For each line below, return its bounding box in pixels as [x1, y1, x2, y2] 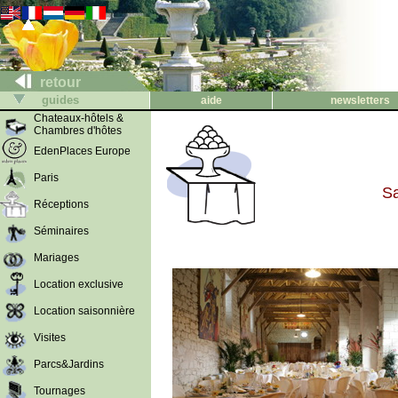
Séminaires [34, 225, 89, 237]
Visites [34, 331, 66, 344]
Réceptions [34, 198, 89, 211]
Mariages [34, 251, 79, 264]
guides [38, 93, 79, 107]
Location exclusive [34, 278, 123, 291]
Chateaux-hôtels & [34, 112, 123, 124]
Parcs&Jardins [34, 358, 104, 370]
